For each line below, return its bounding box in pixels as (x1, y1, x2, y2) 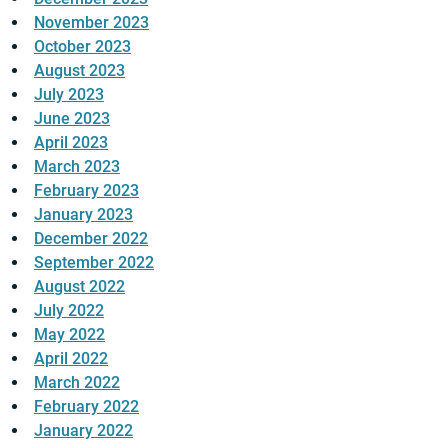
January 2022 (34, 421, 133, 441)
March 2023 (34, 157, 120, 177)
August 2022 (34, 277, 125, 297)
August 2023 (34, 61, 125, 81)
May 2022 (34, 325, 105, 345)
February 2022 (34, 397, 139, 417)
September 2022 (34, 253, 154, 273)
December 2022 (34, 229, 148, 249)
